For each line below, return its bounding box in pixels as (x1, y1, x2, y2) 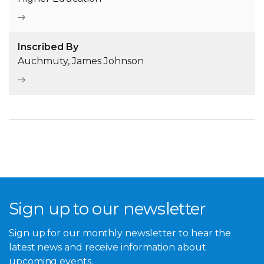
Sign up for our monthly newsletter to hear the (9, 227, 232, 239)
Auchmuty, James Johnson (18, 55, 144, 67)
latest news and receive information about (9, 241, 206, 253)
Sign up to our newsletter (9, 199, 206, 219)
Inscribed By (18, 41, 78, 53)
